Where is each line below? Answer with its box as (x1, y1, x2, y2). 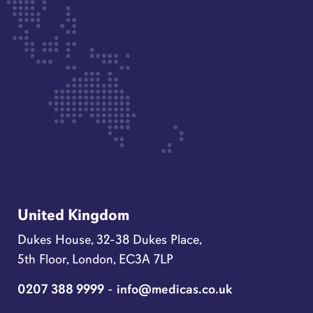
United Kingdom (17, 205, 129, 225)
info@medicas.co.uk (116, 280, 233, 297)
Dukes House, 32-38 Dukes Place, (17, 231, 202, 247)
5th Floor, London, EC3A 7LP (17, 250, 173, 267)
